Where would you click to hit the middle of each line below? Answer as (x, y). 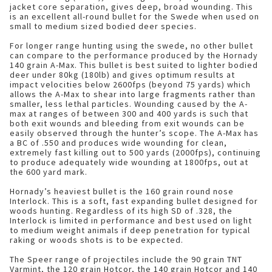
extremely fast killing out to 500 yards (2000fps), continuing (135, 152)
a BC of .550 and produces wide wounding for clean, (118, 143)
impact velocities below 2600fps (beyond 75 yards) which (130, 84)
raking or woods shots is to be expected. (97, 240)
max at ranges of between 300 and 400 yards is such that (129, 114)
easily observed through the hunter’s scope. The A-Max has (134, 133)
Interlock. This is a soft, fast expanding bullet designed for (134, 201)
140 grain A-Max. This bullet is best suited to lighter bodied (134, 65)
